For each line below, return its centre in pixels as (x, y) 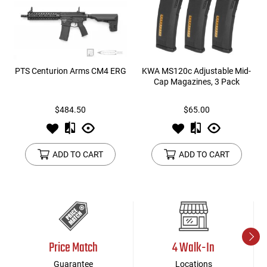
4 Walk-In (194, 248)
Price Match (73, 248)
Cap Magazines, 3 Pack (196, 82)
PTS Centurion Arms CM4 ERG (70, 71)
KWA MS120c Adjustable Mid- (197, 71)
